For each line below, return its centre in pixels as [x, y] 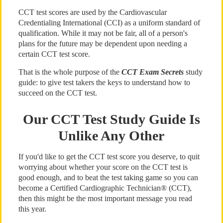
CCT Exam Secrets [152, 72]
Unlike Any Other [111, 136]
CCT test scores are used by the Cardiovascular [92, 12]
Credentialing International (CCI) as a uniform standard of [109, 23]
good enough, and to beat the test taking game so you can [108, 177]
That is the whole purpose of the [70, 72]
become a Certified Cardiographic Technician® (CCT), [105, 188]
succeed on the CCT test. [57, 93]
